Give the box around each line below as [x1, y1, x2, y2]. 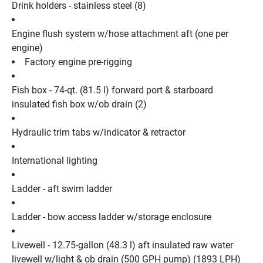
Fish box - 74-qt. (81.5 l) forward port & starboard [12, 84, 213, 96]
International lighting [12, 154, 97, 166]
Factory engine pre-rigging [25, 56, 132, 68]
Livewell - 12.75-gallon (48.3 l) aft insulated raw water [12, 239, 233, 251]
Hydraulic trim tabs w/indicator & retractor [12, 126, 186, 138]
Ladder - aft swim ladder [12, 183, 112, 194]
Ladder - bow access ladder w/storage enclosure [12, 211, 211, 222]
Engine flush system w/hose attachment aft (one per [12, 28, 228, 39]
